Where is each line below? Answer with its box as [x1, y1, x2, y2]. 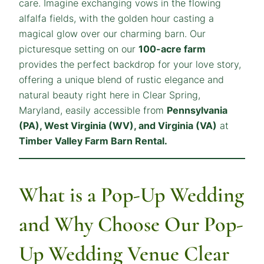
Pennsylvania [167, 104, 227, 117]
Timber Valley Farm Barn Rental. [19, 135, 167, 147]
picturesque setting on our [19, 43, 138, 55]
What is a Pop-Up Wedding [19, 182, 244, 208]
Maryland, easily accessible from [19, 104, 167, 117]
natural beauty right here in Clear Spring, [19, 89, 200, 101]
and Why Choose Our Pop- [19, 212, 243, 237]
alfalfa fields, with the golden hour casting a [19, 12, 214, 25]
